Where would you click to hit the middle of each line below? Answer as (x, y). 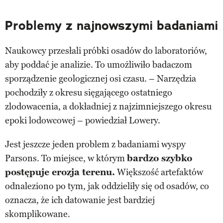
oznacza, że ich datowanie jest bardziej (80, 200)
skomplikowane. (38, 214)
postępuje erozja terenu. (60, 172)
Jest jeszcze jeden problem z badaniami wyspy (95, 144)
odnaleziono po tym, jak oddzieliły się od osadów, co (107, 186)
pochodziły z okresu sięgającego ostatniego (89, 92)
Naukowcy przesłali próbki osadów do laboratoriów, (106, 51)
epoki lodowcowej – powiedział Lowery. (83, 120)
